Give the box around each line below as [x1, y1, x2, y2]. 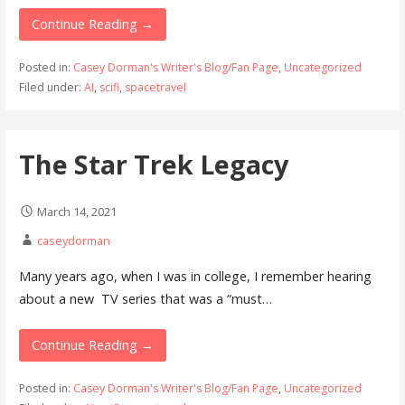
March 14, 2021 [36, 203, 117, 221]
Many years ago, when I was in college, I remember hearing [18, 267, 372, 285]
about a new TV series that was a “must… [18, 289, 272, 307]
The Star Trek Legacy [18, 146, 288, 182]
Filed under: [18, 80, 84, 96]
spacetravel [124, 80, 186, 96]
